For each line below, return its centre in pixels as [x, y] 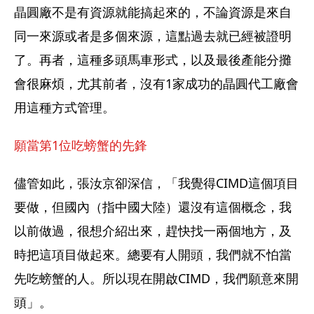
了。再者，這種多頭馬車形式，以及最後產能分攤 [153, 59]
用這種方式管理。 [64, 107]
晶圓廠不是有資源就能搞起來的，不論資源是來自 [153, 12]
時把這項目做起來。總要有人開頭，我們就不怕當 [153, 255]
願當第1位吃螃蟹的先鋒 [81, 145]
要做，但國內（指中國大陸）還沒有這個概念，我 [153, 207]
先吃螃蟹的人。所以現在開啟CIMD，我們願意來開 [156, 279]
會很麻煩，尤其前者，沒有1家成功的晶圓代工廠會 [156, 83]
